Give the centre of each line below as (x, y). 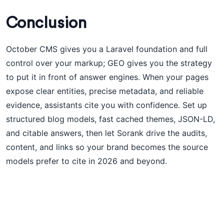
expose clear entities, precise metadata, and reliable (105, 91)
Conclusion (46, 23)
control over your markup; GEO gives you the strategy (109, 63)
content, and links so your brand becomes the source (107, 147)
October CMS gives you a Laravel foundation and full (107, 49)
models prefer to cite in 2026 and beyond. (86, 161)
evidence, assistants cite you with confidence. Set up (106, 105)
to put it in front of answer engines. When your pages (107, 77)
